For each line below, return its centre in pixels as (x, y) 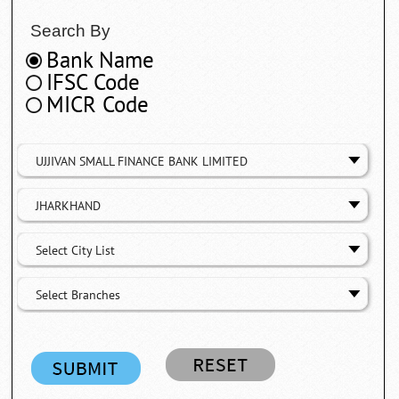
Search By (71, 30)
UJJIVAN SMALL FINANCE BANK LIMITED (142, 161)
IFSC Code (94, 82)
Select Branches (78, 295)
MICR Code (98, 105)
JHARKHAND (69, 206)
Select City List (76, 250)
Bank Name (101, 60)
